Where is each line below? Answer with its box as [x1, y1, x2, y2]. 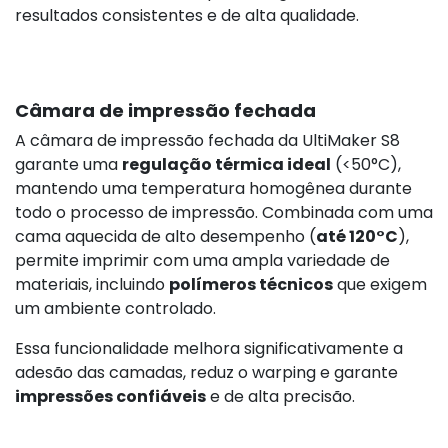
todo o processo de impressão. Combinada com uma [15, 200, 433, 224]
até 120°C [316, 224, 398, 248]
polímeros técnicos [169, 272, 333, 296]
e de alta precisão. [206, 384, 355, 408]
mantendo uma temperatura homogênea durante [15, 176, 412, 200]
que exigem [333, 272, 427, 296]
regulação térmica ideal [122, 152, 331, 176]
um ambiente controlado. [15, 296, 216, 320]
